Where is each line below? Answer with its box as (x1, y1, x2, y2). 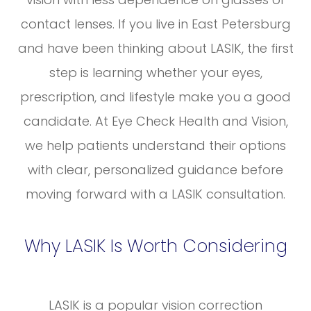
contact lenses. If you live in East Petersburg (20, 15, 291, 33)
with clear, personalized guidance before (28, 161, 283, 179)
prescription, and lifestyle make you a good (20, 88, 291, 106)
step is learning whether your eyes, (49, 64, 262, 82)
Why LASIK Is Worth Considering (24, 234, 287, 259)
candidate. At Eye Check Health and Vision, (23, 112, 288, 131)
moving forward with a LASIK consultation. (26, 185, 285, 203)
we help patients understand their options (25, 137, 286, 155)
